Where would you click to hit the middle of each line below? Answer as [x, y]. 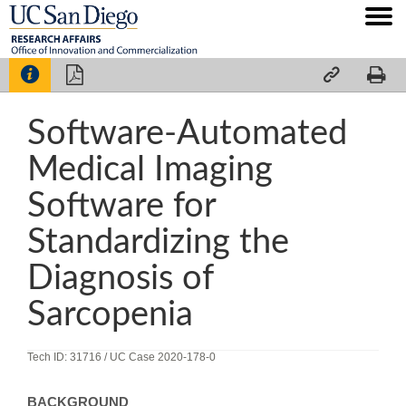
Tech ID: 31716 [66, 357]
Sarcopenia [110, 314]
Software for [122, 205]
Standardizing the [158, 242]
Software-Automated [187, 133]
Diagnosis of [121, 278]
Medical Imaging [150, 169]
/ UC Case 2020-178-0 [160, 357]
